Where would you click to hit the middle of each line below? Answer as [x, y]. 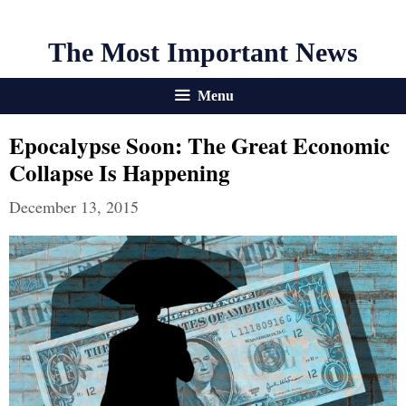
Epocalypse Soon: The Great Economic [199, 145]
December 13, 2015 [74, 207]
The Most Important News [203, 52]
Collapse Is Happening [120, 173]
